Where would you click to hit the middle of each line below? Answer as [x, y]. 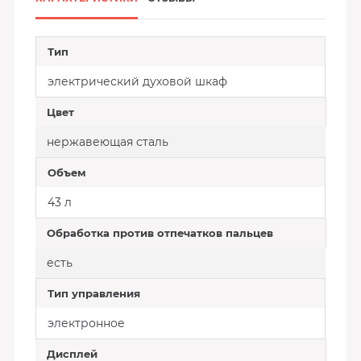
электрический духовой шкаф [137, 81]
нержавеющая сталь [107, 142]
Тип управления [93, 293]
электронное [86, 323]
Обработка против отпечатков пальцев [160, 233]
